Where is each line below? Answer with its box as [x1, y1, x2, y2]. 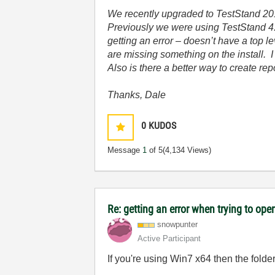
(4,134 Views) [163, 145, 212, 155]
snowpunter [157, 220, 198, 229]
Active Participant [137, 234, 201, 243]
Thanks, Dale [107, 90, 166, 100]
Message [107, 145, 143, 155]
